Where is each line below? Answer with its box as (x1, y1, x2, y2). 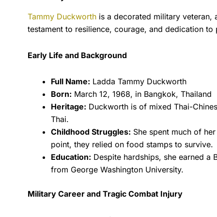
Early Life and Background (28, 50, 127, 60)
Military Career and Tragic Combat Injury (28, 188, 183, 199)
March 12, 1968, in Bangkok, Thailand (72, 89, 212, 99)
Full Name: (51, 76, 90, 86)
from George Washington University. (51, 164, 184, 174)
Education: (51, 152, 91, 162)
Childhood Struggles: (51, 126, 131, 137)
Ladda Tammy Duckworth (90, 76, 186, 86)
